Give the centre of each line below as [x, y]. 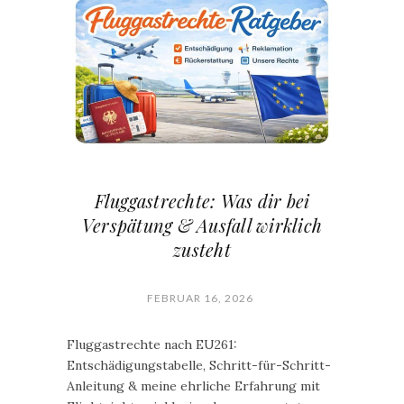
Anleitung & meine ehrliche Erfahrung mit [193, 386]
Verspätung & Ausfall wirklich [202, 225]
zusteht [202, 249]
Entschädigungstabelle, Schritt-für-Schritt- [199, 365]
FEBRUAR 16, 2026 [200, 298]
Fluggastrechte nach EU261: [152, 344]
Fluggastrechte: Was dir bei [202, 201]
